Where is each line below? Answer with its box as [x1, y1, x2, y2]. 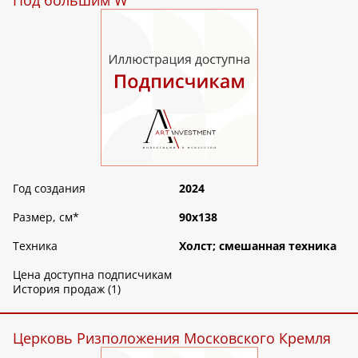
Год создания [13, 181, 86, 197]
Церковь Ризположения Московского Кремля [13, 328, 331, 348]
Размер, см [13, 209, 73, 225]
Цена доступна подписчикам [13, 267, 172, 283]
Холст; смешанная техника [179, 238, 336, 254]
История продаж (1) [13, 281, 121, 297]
